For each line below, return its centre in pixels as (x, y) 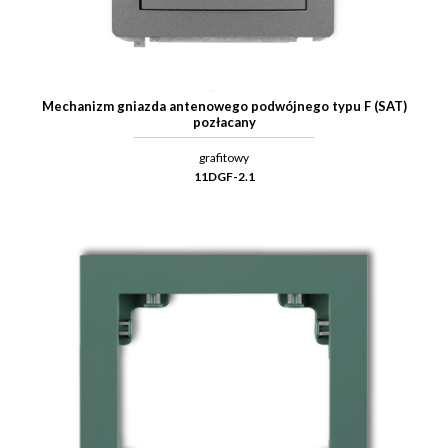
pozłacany (224, 121)
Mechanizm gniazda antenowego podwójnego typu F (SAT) (224, 105)
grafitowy (224, 157)
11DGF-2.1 (224, 176)
